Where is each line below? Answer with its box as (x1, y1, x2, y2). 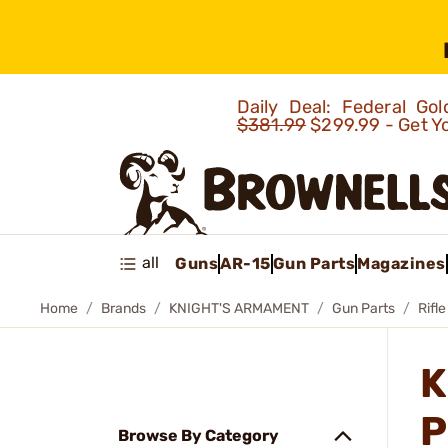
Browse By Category (118, 426, 279, 445)
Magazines (357, 253, 446, 273)
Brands (101, 300, 146, 317)
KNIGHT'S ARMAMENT (169, 300, 309, 317)
